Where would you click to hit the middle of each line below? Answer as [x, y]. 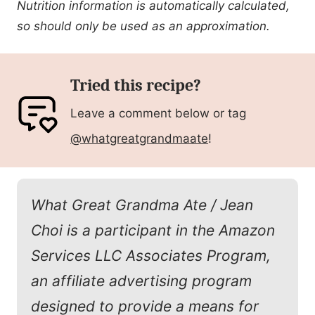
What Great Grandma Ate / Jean [142, 205]
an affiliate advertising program [141, 281]
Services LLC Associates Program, [151, 256]
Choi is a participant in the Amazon [153, 231]
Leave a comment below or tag [159, 114]
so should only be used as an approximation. [143, 26]
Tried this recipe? [136, 85]
